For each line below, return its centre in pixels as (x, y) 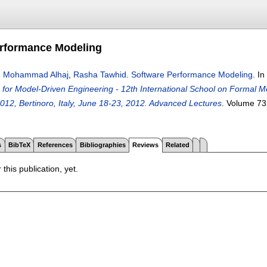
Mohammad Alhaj (36, 74)
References (55, 145)
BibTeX (19, 145)
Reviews (146, 145)
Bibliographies (103, 145)
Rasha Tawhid (100, 74)
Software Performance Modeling (192, 74)
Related (178, 145)
